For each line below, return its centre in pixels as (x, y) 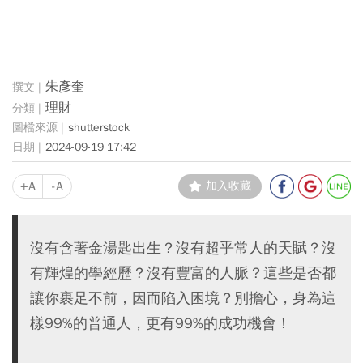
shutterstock (99, 127)
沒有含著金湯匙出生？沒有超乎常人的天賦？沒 (183, 248)
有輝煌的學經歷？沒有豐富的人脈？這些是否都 (183, 273)
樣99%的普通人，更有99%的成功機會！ (160, 323)
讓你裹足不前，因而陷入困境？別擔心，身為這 (183, 298)
